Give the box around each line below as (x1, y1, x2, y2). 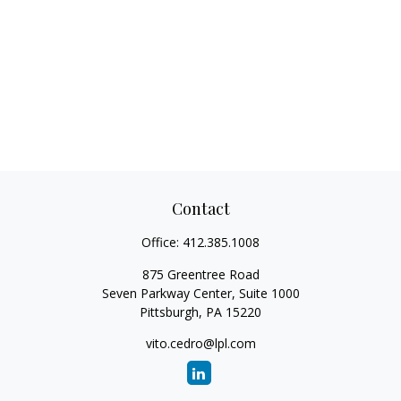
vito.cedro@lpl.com (145, 335, 256, 352)
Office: (141, 234, 183, 251)
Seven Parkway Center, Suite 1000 (101, 285, 300, 302)
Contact (171, 198, 230, 219)
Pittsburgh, (140, 303, 202, 320)
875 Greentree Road (141, 266, 260, 283)
